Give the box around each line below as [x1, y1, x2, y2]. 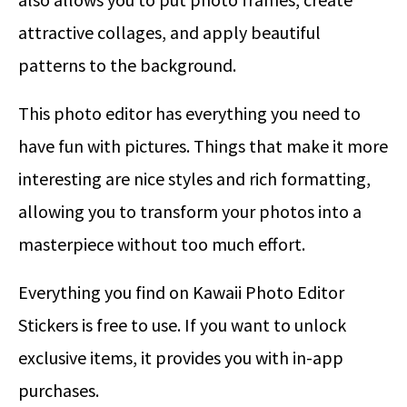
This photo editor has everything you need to [18, 101, 361, 124]
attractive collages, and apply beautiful [18, 20, 321, 44]
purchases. [18, 378, 99, 402]
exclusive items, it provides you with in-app [18, 345, 343, 369]
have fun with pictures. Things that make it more [18, 134, 388, 157]
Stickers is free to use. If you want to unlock [18, 313, 346, 336]
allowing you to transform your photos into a [18, 199, 362, 223]
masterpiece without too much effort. [18, 232, 305, 255]
